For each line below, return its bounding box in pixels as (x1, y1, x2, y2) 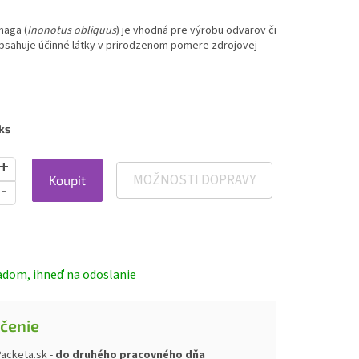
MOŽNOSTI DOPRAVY (133, 171, 256, 191)
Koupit (48, 172, 86, 188)
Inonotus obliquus (26, 22, 116, 39)
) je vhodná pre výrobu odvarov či (115, 22, 276, 39)
